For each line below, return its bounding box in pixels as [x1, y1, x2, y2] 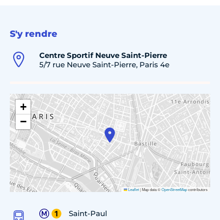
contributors [187, 186, 208, 192]
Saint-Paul [69, 208, 107, 218]
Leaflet [127, 186, 139, 192]
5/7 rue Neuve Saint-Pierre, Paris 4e [39, 59, 169, 69]
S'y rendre [10, 28, 57, 39]
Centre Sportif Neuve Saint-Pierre [39, 50, 167, 60]
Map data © [141, 186, 162, 192]
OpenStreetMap [162, 186, 187, 192]
